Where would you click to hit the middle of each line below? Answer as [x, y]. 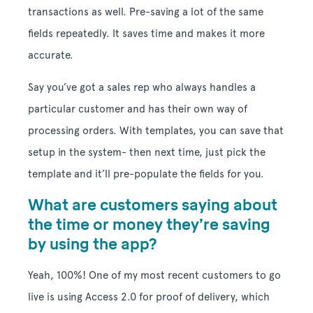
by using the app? [92, 245]
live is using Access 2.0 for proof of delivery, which [149, 297]
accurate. [51, 56]
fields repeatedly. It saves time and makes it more [146, 34]
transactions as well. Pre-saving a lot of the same [146, 12]
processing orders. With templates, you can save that [156, 131]
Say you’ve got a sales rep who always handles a [142, 88]
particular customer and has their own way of [138, 109]
